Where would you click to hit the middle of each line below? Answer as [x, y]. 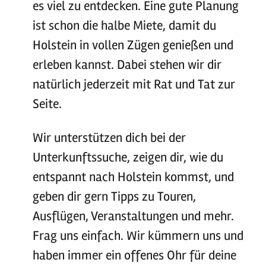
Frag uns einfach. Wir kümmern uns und [138, 236]
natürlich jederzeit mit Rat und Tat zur [134, 84]
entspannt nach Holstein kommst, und [133, 177]
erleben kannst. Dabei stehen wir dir [127, 65]
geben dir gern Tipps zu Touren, [114, 197]
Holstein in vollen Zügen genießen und [133, 45]
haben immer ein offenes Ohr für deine [134, 255]
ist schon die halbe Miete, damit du [124, 26]
